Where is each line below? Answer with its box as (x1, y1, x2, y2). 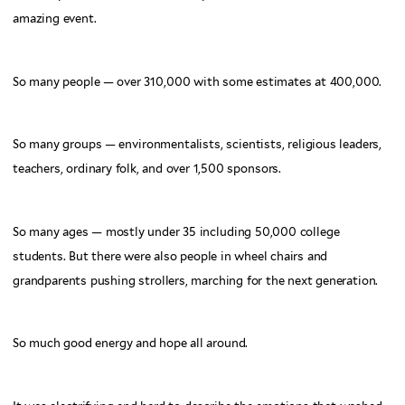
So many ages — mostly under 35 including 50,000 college (13, 224, 340, 239)
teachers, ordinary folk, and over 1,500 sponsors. (13, 162, 282, 176)
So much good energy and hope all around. (13, 336, 249, 351)
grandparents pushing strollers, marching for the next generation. (13, 273, 379, 287)
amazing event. (13, 12, 97, 26)
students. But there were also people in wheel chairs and (13, 249, 328, 263)
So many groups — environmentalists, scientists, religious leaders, (13, 137, 382, 152)
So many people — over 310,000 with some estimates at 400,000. (13, 74, 382, 89)
